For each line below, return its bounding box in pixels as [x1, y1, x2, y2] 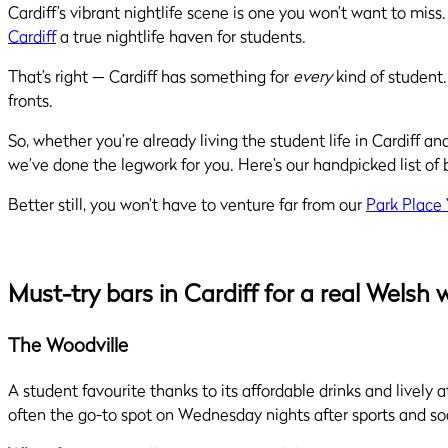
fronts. [8, 88, 53, 112]
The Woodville [8, 330, 128, 359]
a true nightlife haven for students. [56, 24, 306, 48]
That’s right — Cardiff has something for [8, 64, 293, 88]
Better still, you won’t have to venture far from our [8, 192, 366, 216]
